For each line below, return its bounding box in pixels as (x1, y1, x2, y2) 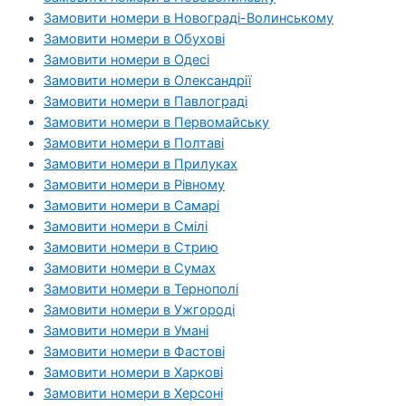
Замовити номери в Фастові (43, 343, 225, 361)
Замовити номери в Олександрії (43, 72, 251, 90)
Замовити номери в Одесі (43, 52, 209, 69)
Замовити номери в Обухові (43, 31, 225, 48)
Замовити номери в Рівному (43, 177, 225, 194)
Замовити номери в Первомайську (43, 114, 269, 131)
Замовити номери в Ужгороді (43, 302, 235, 319)
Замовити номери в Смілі (43, 218, 208, 236)
